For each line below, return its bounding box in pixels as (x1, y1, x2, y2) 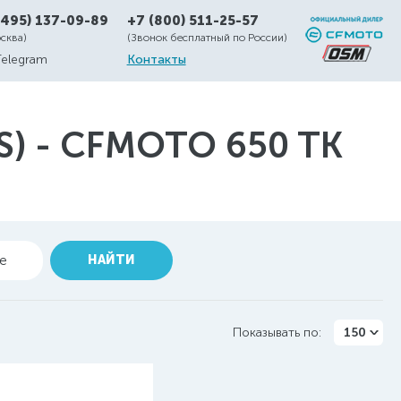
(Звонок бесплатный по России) (126, 31, 287, 44)
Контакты (126, 52, 186, 67)
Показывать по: (233, 324, 321, 340)
